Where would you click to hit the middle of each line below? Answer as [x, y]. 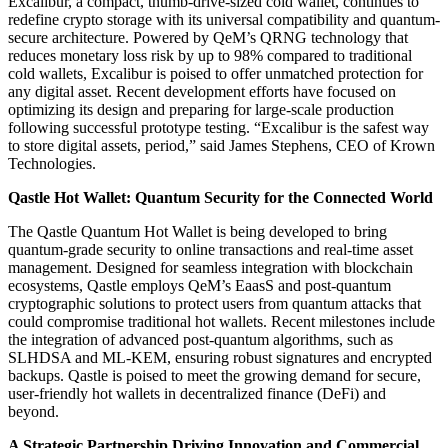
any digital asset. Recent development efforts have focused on [202, 91]
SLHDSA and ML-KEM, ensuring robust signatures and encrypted [220, 357]
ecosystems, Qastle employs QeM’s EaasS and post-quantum [199, 285]
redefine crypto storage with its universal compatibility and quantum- [224, 19]
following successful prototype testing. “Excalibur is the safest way [218, 127]
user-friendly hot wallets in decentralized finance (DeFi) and [197, 393]
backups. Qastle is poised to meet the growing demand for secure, [214, 375]
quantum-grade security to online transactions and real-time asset [210, 249]
